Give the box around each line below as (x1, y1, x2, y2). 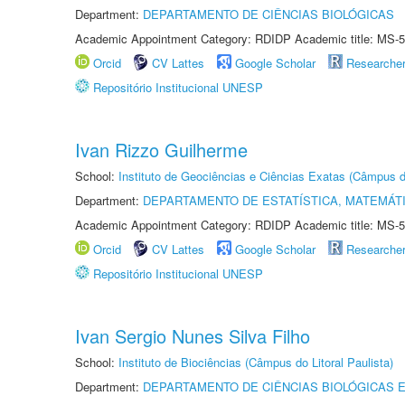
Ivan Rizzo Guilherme (75, 137, 248, 163)
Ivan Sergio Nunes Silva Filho (75, 323, 310, 349)
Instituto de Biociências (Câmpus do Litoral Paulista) (118, 353, 393, 371)
